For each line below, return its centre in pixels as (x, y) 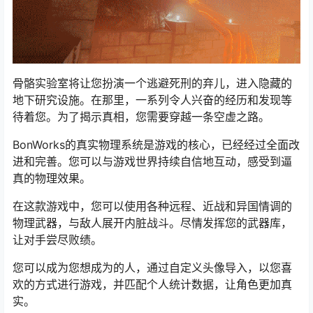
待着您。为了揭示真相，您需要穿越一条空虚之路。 (141, 116)
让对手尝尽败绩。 (57, 239)
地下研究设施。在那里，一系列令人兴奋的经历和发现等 (152, 100)
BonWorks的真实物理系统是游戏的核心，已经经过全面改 (156, 144)
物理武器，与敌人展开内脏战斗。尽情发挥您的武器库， (152, 223)
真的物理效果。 (52, 178)
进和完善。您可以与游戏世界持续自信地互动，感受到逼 (152, 161)
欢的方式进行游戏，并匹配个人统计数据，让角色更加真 (152, 284)
